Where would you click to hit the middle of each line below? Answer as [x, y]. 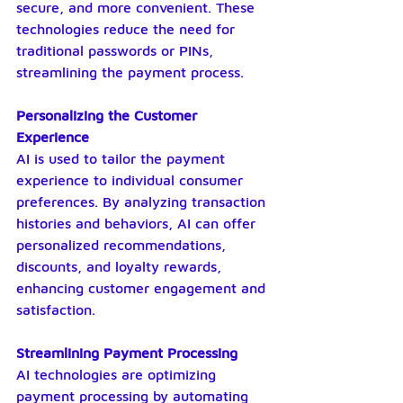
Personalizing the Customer [109, 115]
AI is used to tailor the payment [123, 158]
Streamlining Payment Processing [127, 353]
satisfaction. [56, 309]
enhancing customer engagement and [143, 288]
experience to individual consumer [132, 180]
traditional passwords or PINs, [117, 50]
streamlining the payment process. [130, 72]
